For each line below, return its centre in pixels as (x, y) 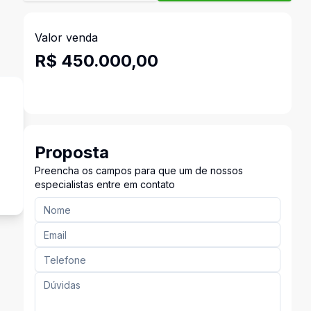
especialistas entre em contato (104, 184)
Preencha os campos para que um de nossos (138, 170)
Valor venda (66, 37)
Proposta (72, 152)
